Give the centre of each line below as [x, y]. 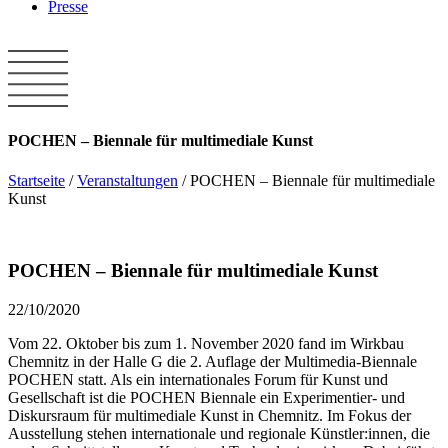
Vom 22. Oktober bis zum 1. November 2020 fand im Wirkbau [206, 344]
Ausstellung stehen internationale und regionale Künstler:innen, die [219, 434]
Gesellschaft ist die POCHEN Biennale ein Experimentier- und [206, 398]
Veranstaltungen [127, 180]
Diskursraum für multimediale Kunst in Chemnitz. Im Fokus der [209, 416]
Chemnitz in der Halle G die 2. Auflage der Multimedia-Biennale [212, 362]
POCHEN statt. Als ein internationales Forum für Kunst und [198, 380]
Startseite [36, 180]
